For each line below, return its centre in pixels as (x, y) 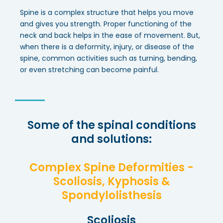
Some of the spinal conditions (111, 125)
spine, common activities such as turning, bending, (109, 58)
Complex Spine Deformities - (111, 167)
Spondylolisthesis (111, 195)
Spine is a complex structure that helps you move (107, 12)
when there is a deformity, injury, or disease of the (107, 47)
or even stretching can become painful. (89, 70)
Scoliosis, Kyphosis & (111, 181)
